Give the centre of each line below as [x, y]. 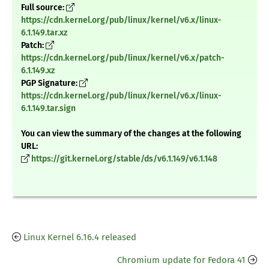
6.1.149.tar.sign [48, 109]
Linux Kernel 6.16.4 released [80, 237]
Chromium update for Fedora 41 [181, 260]
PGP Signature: [50, 83]
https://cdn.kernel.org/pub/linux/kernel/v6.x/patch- [123, 58]
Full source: [44, 8]
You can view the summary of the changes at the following [131, 134]
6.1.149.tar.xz [44, 33]
